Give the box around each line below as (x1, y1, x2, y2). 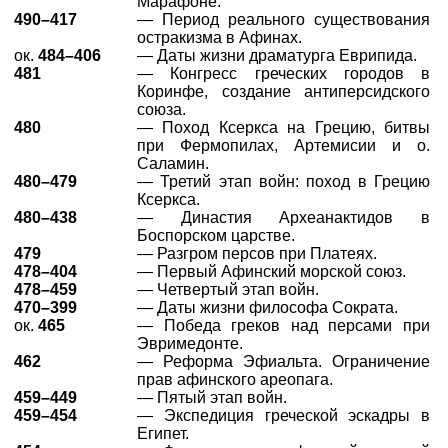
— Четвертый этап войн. (137, 281, 319, 298)
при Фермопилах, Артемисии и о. (137, 137, 430, 154)
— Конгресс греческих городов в (137, 65, 430, 82)
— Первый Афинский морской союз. (137, 263, 406, 280)
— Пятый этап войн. (137, 389, 287, 406)
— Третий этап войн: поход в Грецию (137, 173, 430, 190)
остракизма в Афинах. (137, 29, 302, 46)
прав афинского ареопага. (137, 371, 333, 388)
